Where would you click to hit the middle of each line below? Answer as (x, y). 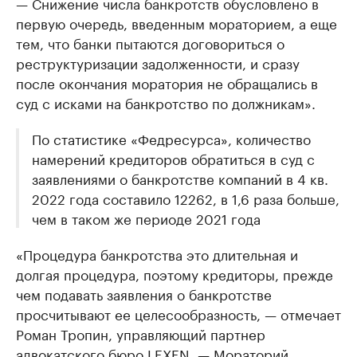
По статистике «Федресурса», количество (171, 137)
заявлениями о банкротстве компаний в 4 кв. (180, 177)
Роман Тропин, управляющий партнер (141, 333)
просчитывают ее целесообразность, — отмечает (178, 313)
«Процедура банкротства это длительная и (157, 253)
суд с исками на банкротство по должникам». (166, 102)
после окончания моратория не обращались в (167, 82)
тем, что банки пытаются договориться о (150, 42)
